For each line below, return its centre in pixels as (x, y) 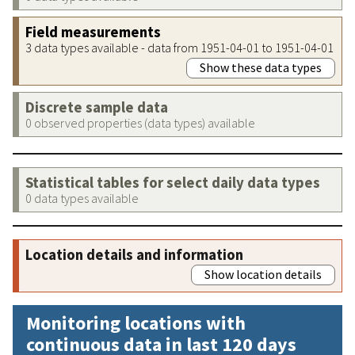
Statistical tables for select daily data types (173, 182)
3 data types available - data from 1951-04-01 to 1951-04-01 (179, 47)
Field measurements (93, 32)
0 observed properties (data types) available (140, 122)
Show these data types (261, 67)
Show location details (263, 274)
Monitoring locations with (136, 323)
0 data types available (82, 198)
